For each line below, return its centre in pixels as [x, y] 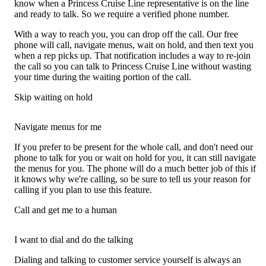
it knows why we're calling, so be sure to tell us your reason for [132, 179]
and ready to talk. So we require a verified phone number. [122, 14]
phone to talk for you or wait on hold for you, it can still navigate [135, 158]
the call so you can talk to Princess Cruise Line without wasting [133, 66]
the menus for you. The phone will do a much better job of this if [135, 169]
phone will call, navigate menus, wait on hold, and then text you [134, 45]
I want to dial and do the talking [74, 240]
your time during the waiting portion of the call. [103, 77]
